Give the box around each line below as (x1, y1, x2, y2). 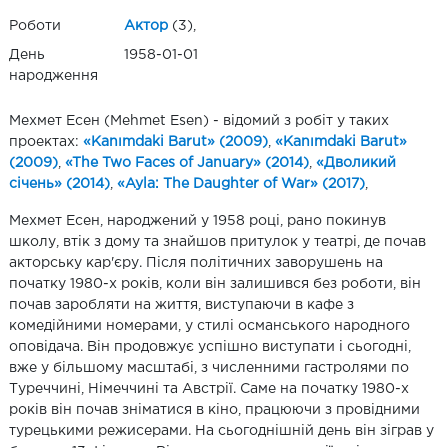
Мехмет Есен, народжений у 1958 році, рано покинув (9, 214, 386, 227)
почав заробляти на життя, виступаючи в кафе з (9, 298, 354, 311)
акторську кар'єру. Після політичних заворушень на (9, 256, 383, 269)
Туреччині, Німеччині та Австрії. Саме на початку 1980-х (9, 382, 409, 395)
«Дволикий (316, 156, 396, 169)
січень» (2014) (9, 177, 110, 190)
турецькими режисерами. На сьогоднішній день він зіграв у (9, 424, 434, 437)
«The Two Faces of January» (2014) (65, 156, 309, 169)
